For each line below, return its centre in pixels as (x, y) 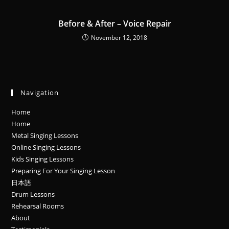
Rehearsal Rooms (38, 206)
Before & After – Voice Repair (114, 24)
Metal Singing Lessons (45, 135)
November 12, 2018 (119, 38)
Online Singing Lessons (46, 147)
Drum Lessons (33, 194)
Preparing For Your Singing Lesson (63, 171)
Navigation (40, 93)
